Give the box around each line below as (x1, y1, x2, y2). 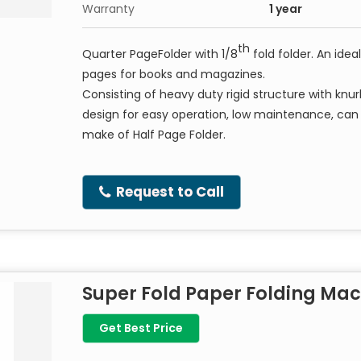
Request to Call (113, 182, 224, 201)
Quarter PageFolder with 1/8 (82, 46, 238, 62)
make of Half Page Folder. (82, 127, 226, 143)
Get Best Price (99, 320, 183, 336)
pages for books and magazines (82, 66, 263, 82)
